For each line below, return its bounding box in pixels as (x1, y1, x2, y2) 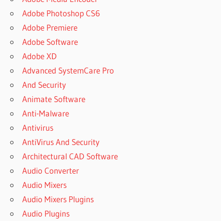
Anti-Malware (22, 108, 70, 118)
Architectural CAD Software (22, 150, 118, 161)
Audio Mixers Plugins (22, 193, 94, 204)
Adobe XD (22, 50, 57, 61)
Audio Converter (22, 165, 79, 176)
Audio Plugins (22, 208, 70, 219)
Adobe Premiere (22, 22, 78, 33)
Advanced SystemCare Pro (22, 65, 114, 75)
